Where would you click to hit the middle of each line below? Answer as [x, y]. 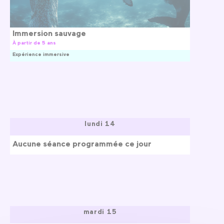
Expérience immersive [41, 54]
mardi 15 [100, 211]
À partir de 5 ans [34, 42]
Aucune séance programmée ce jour [82, 143]
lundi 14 [100, 123]
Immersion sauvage [49, 33]
